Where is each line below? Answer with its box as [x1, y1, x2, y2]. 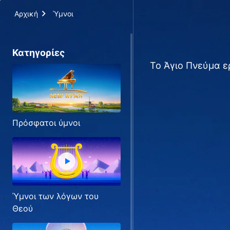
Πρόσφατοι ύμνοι [12, 117, 80, 128]
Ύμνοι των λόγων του [12, 190, 99, 201]
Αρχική [14, 9, 38, 18]
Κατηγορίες [12, 47, 65, 58]
